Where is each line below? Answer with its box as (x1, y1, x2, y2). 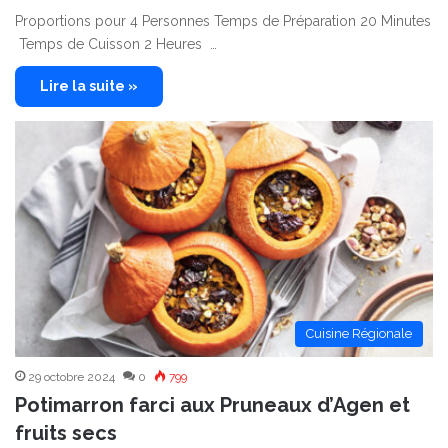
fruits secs (15, 421, 117, 446)
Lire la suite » (40, 78, 138, 95)
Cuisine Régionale (306, 326, 412, 342)
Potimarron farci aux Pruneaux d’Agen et (15, 393, 410, 418)
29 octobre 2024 (28, 370, 115, 385)
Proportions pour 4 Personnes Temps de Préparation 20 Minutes (15, 13, 431, 30)
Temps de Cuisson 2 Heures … (15, 36, 217, 53)
